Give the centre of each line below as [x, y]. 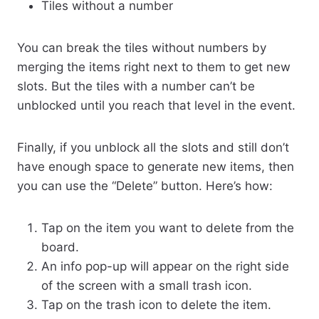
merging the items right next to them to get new [154, 67]
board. [60, 247]
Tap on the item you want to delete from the [168, 228]
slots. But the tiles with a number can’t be [136, 86]
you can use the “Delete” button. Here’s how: [145, 185]
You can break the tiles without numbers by [142, 47]
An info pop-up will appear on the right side [165, 266]
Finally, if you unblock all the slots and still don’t [153, 147]
